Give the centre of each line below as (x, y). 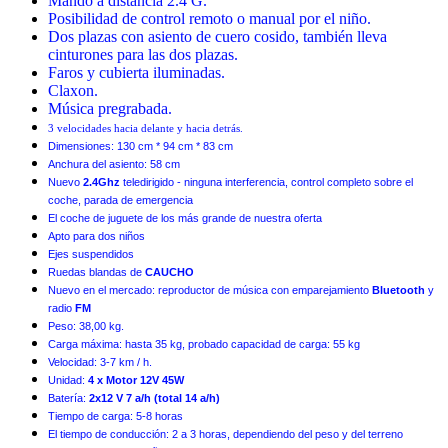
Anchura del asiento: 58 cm (114, 163)
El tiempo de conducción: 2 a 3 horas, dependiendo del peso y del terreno (225, 433)
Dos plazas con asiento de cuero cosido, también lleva (217, 36)
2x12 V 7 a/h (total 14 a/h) (153, 397)
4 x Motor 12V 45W (134, 379)
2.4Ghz (100, 181)
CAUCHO (169, 271)
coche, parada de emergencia (120, 199)
